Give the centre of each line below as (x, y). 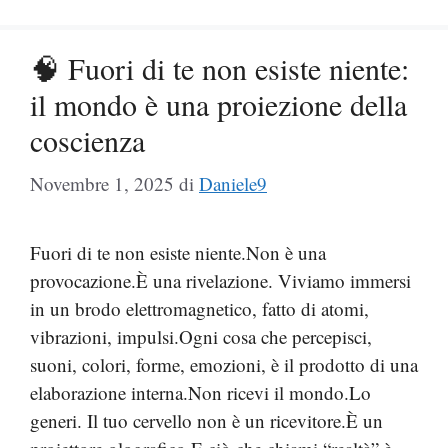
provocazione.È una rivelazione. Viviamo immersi (220, 280)
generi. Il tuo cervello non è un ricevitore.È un (206, 420)
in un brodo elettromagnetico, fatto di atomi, (199, 308)
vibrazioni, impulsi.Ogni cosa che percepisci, (201, 336)
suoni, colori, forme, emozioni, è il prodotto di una (224, 364)
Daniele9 (233, 183)
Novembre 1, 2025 (102, 183)
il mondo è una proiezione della (218, 103)
